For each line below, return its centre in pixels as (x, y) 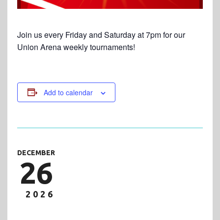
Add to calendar (68, 92)
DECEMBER (36, 152)
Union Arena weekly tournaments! (76, 47)
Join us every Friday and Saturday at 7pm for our (101, 34)
